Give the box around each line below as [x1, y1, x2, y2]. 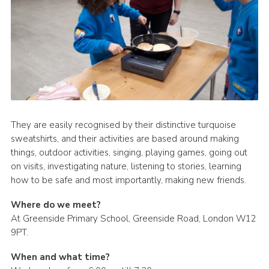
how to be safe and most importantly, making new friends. [10, 174, 246, 186]
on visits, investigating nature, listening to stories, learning [10, 160, 241, 172]
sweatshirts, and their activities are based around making [10, 132, 239, 145]
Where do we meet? [10, 198, 101, 211]
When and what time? [10, 250, 110, 263]
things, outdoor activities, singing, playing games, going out [10, 146, 247, 159]
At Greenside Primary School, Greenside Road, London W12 [10, 212, 256, 225]
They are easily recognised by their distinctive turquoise [10, 118, 236, 131]
